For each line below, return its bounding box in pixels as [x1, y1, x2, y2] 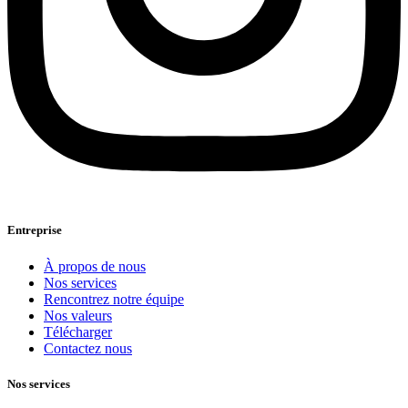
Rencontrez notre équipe [44, 291, 184, 307]
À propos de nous [44, 258, 146, 274]
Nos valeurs [44, 307, 112, 323]
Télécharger [44, 323, 112, 340]
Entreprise [7, 223, 62, 238]
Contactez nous [44, 340, 132, 356]
